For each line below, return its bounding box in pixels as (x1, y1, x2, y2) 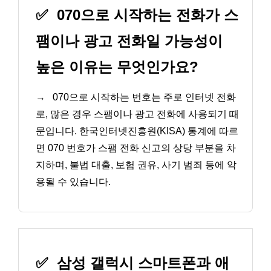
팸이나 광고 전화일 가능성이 (36, 33, 223, 50)
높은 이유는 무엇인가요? (36, 59, 198, 76)
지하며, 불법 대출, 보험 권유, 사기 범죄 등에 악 (36, 160, 237, 171)
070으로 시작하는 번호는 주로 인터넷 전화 (50, 92, 236, 103)
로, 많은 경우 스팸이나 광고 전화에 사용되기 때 (36, 109, 239, 120)
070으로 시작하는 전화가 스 (53, 7, 238, 24)
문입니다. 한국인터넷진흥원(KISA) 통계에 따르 (36, 126, 238, 137)
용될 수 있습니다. (36, 177, 111, 188)
